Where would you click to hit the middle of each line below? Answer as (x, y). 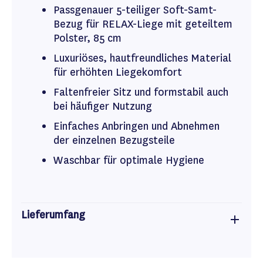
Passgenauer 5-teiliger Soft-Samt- (135, 10)
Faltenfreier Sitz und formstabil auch (141, 92)
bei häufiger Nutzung (103, 106)
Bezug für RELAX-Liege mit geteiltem (143, 24)
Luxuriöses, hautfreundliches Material (142, 58)
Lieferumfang (53, 215)
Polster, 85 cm (87, 38)
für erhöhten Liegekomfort (118, 72)
